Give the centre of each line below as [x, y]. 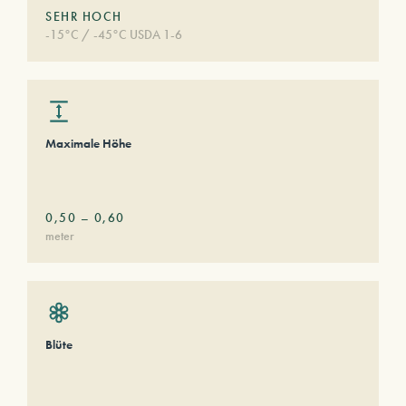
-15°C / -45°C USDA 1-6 [114, 34]
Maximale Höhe [88, 143]
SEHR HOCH [84, 16]
